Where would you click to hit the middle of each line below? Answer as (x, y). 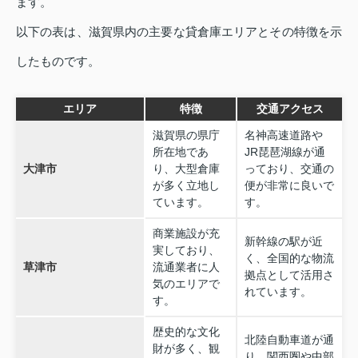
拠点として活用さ (289, 275)
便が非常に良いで (289, 186)
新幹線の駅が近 (283, 242)
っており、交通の (289, 169)
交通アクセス (290, 109)
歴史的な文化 (186, 332)
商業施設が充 (186, 234)
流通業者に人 (186, 267)
